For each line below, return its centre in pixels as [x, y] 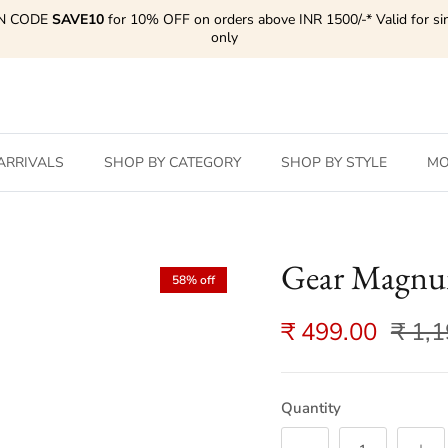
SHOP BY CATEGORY [172, 162]
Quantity [310, 408]
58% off [193, 280]
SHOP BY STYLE [333, 162]
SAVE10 [78, 20]
